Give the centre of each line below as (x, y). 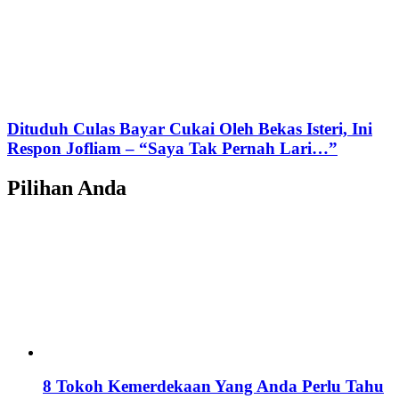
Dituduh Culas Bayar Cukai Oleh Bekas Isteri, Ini (190, 128)
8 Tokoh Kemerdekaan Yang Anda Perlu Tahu (213, 387)
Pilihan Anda (67, 187)
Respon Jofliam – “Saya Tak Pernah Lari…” (172, 148)
